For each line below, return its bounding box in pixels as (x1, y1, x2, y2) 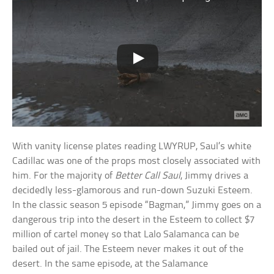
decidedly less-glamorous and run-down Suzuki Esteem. (12, 185, 253, 196)
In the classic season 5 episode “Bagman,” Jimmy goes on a (12, 200, 262, 211)
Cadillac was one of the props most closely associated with (12, 156, 261, 167)
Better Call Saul (115, 171, 181, 182)
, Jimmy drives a (180, 171, 249, 182)
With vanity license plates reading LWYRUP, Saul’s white (12, 141, 252, 152)
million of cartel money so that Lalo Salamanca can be (12, 229, 240, 240)
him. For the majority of (12, 171, 116, 182)
